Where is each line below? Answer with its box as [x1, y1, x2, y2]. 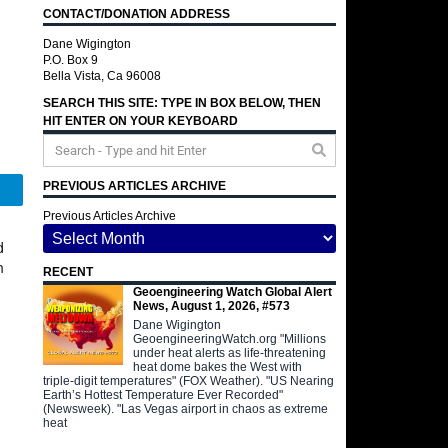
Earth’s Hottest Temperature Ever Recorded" [43, 387, 284, 402]
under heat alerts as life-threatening [133, 345, 327, 360]
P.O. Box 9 [43, 53, 99, 67]
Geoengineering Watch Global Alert [133, 284, 333, 299]
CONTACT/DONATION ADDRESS [43, 6, 231, 21]
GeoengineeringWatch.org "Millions [133, 331, 327, 346]
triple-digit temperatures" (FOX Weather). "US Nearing [43, 373, 335, 388]
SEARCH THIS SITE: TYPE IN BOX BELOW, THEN [43, 96, 322, 110]
